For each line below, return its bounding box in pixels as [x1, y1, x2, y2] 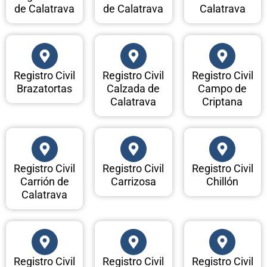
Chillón [206, 175, 239, 188]
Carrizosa [110, 175, 156, 188]
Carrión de [20, 175, 69, 188]
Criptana [202, 95, 243, 108]
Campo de [198, 82, 247, 95]
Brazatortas [17, 82, 73, 95]
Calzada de [107, 82, 160, 95]
